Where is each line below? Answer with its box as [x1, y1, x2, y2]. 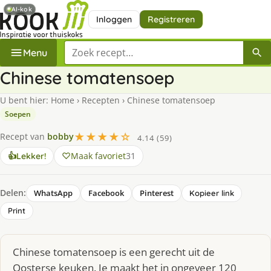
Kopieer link [189, 188, 234, 198]
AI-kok [11, 5, 32, 14]
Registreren [147, 13, 195, 25]
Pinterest [140, 187, 174, 198]
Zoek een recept [64, 40, 137, 54]
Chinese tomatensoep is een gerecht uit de [13, 244, 215, 259]
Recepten [82, 94, 120, 106]
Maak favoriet [71, 149, 126, 162]
